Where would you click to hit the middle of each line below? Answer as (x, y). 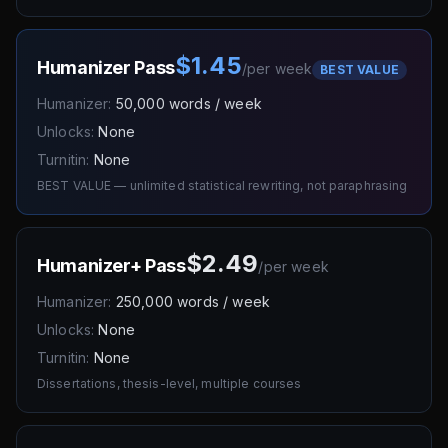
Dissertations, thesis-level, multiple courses (169, 383)
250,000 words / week (192, 301)
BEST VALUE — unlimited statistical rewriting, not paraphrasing (222, 185)
